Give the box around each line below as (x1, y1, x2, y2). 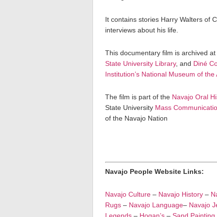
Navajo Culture (105, 190, 151, 198)
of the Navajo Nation (105, 114, 168, 122)
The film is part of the (105, 93, 172, 101)
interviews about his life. (105, 26, 178, 34)
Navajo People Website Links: (105, 168, 204, 175)
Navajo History (158, 190, 203, 198)
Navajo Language (129, 201, 183, 209)
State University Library (105, 60, 176, 67)
